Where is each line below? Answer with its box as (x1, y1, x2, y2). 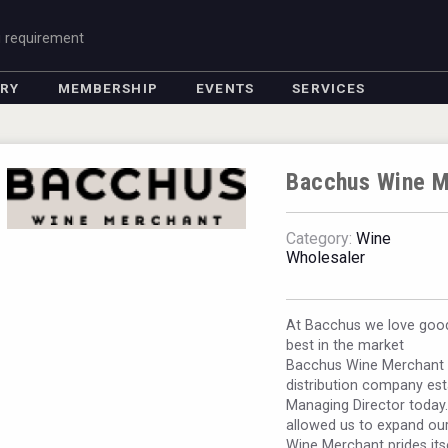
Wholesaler (286, 248, 366, 267)
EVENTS (196, 80, 254, 96)
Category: (286, 229, 353, 248)
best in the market (286, 337, 405, 354)
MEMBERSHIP (57, 80, 158, 96)
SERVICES (292, 80, 366, 96)
